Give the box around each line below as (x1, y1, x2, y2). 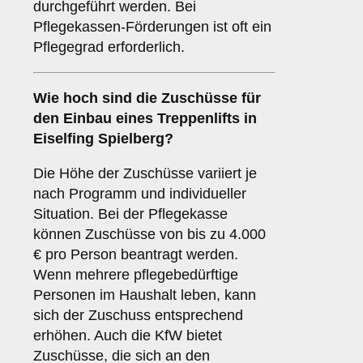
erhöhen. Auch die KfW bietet (33, 327, 222, 344)
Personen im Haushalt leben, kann (33, 287, 256, 304)
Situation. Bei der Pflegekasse (33, 206, 228, 223)
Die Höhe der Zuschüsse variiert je (33, 165, 257, 182)
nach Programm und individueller (33, 186, 246, 203)
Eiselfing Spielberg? (33, 130, 173, 147)
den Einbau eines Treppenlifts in (33, 110, 257, 127)
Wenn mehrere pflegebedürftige (33, 267, 238, 284)
